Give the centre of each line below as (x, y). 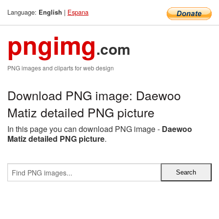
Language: (23, 12)
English (50, 12)
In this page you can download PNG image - (85, 129)
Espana (78, 12)
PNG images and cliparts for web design (61, 68)
